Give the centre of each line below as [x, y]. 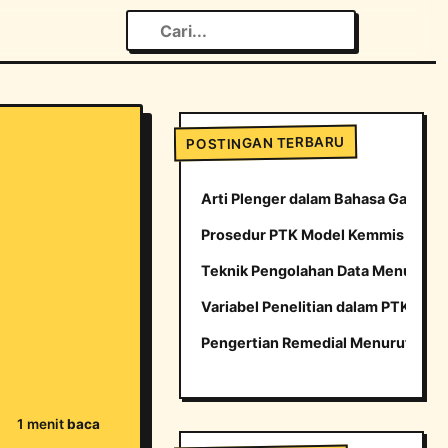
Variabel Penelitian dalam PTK [305, 306]
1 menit [40, 424]
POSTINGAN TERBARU [265, 143]
